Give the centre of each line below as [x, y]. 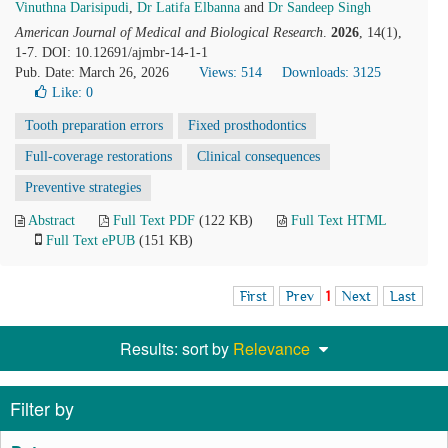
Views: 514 [230, 72]
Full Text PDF [154, 220]
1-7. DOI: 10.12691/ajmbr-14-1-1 [111, 52]
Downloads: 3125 [331, 72]
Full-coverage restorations [98, 156]
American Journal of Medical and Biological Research [169, 32]
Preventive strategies [83, 187]
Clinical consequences [258, 156]
